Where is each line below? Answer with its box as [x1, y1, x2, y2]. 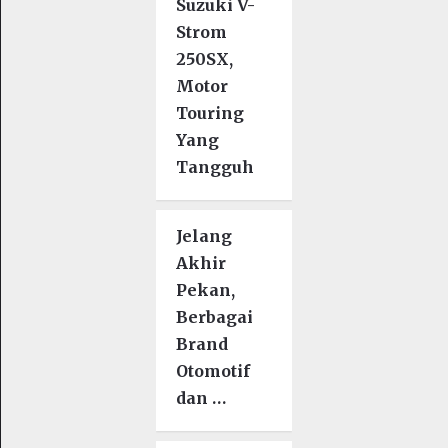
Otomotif [176, 360, 251, 381]
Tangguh [176, 156, 255, 177]
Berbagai [176, 306, 254, 327]
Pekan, [176, 279, 236, 300]
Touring [176, 102, 245, 123]
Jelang [176, 225, 233, 246]
